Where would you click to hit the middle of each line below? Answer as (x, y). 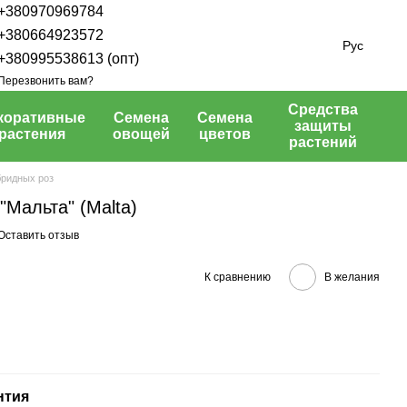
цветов (225, 134)
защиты (323, 126)
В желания (352, 277)
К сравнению (238, 277)
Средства (323, 109)
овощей (141, 134)
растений (323, 142)
